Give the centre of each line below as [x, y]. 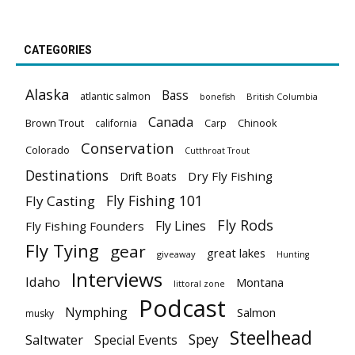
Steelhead [271, 337]
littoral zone [199, 283]
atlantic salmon [115, 95]
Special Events [136, 340]
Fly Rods [245, 225]
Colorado [48, 149]
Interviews [117, 279]
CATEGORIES [58, 50]
